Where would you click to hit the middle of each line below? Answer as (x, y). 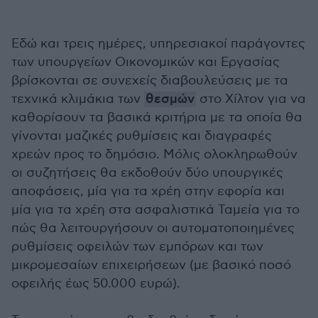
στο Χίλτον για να (253, 99)
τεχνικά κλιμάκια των (78, 99)
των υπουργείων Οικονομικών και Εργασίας (146, 62)
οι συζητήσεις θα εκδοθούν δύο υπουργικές (147, 173)
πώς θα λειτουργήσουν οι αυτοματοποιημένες (153, 228)
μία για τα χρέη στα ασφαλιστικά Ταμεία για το (155, 210)
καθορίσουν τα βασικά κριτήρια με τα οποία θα (157, 117)
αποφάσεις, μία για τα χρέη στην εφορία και (148, 191)
